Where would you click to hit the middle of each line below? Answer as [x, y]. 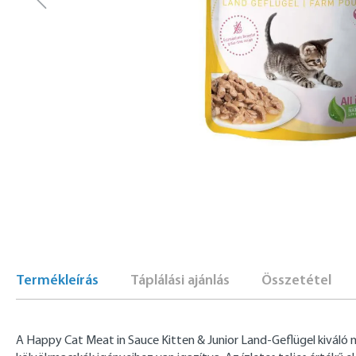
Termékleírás [57, 280]
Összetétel [296, 280]
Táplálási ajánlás [180, 280]
